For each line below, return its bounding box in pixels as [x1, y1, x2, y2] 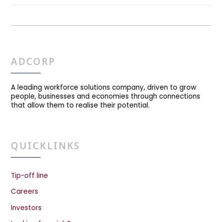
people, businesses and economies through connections [11, 92, 201, 102]
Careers [11, 187, 39, 197]
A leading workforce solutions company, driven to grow [11, 83, 197, 93]
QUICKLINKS [11, 139, 80, 153]
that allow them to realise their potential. [11, 101, 150, 111]
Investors [11, 203, 42, 213]
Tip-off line [11, 170, 49, 180]
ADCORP [11, 55, 55, 68]
